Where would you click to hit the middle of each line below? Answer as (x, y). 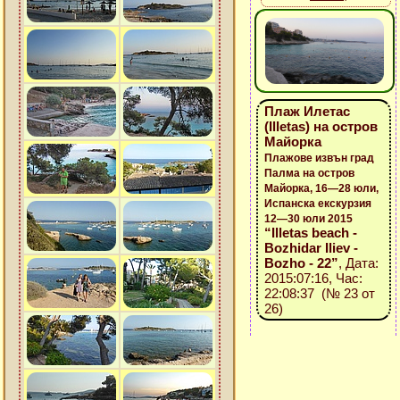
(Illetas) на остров (321, 126)
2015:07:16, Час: (313, 278)
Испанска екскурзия (317, 204)
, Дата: (358, 263)
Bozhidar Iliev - (311, 248)
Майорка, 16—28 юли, (321, 188)
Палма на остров (309, 173)
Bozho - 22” (301, 263)
